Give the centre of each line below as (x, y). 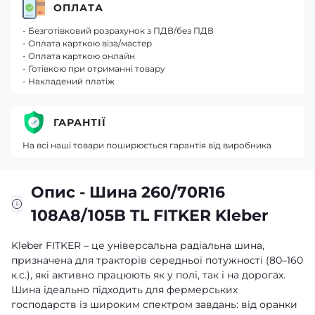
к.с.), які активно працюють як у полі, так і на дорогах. (148, 275)
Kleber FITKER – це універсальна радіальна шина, (138, 245)
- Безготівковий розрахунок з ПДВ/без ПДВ (118, 31)
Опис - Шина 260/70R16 (128, 192)
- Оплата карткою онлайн (79, 56)
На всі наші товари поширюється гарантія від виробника (147, 145)
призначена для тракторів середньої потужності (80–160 (157, 260)
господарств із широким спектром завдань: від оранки (154, 304)
